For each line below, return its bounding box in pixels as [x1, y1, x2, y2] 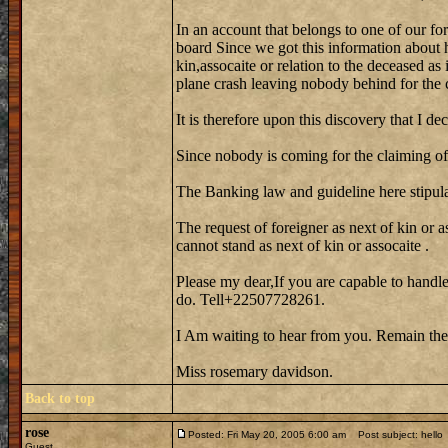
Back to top [25, 391, 95, 406]
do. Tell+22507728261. [176, 291, 325, 308]
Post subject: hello [349, 429, 443, 440]
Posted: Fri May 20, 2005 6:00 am [188, 429, 346, 440]
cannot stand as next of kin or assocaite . [176, 237, 429, 254]
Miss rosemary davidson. [176, 363, 333, 380]
